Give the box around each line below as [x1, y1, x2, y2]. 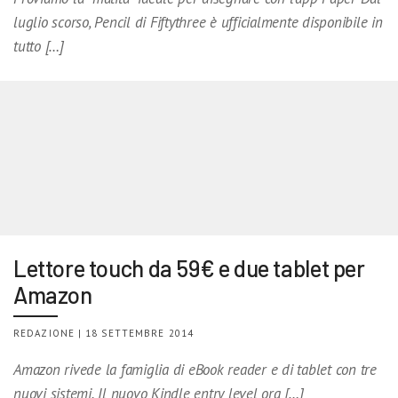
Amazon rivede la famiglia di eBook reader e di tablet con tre [13, 359, 377, 379]
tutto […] [13, 36, 64, 56]
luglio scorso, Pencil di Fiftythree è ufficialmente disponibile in [13, 12, 383, 32]
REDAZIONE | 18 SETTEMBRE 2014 [13, 326, 194, 339]
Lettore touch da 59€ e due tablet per [13, 253, 365, 282]
